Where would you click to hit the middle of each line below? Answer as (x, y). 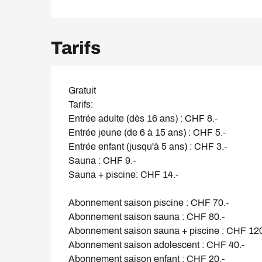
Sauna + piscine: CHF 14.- (124, 174)
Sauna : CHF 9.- (102, 160)
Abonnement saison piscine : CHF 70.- (149, 202)
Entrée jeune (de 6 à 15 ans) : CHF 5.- (147, 132)
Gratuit (82, 90)
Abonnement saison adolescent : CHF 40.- (157, 244)
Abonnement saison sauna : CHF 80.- (147, 216)
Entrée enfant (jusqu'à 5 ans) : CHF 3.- (148, 146)
